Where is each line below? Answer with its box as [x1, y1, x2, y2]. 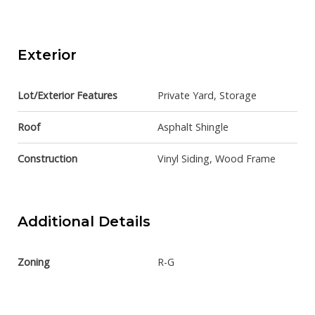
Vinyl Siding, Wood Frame [157, 152, 276, 166]
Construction [18, 152, 77, 166]
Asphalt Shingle [157, 120, 229, 134]
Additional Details [18, 213, 150, 231]
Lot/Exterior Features [18, 89, 117, 103]
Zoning [18, 255, 50, 269]
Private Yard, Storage [157, 89, 257, 103]
